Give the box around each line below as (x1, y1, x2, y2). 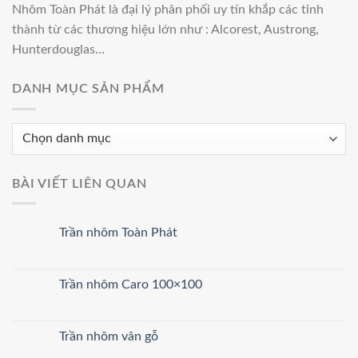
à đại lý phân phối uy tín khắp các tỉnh (112, 3, 324, 16)
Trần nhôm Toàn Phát (59, 226, 177, 240)
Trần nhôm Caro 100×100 (59, 278, 202, 292)
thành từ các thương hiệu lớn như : (12, 23, 211, 36)
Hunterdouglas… (12, 43, 105, 56)
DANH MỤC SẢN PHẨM (12, 82, 165, 95)
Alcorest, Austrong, (211, 23, 319, 36)
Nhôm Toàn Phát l (12, 3, 112, 16)
